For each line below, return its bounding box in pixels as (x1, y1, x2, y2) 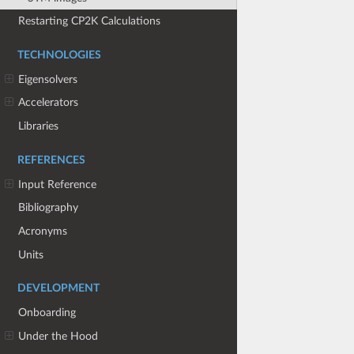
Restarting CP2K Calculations (18, 15, 161, 28)
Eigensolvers (18, 73, 78, 85)
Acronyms (18, 224, 68, 237)
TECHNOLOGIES (17, 50, 101, 62)
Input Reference (18, 178, 97, 190)
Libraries (18, 120, 59, 133)
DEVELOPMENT (17, 283, 100, 295)
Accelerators (18, 96, 79, 109)
